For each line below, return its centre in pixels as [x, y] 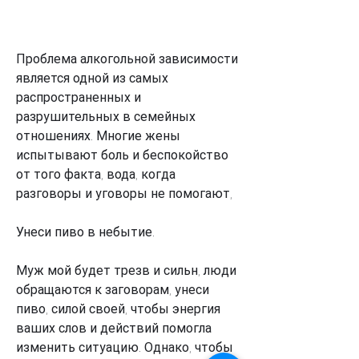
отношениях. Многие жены [98, 135]
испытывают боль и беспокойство [122, 155]
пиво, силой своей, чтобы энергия [118, 309]
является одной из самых [92, 78]
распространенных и [79, 97]
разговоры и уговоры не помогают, [124, 193]
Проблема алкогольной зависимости [127, 58]
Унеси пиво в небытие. [85, 232]
